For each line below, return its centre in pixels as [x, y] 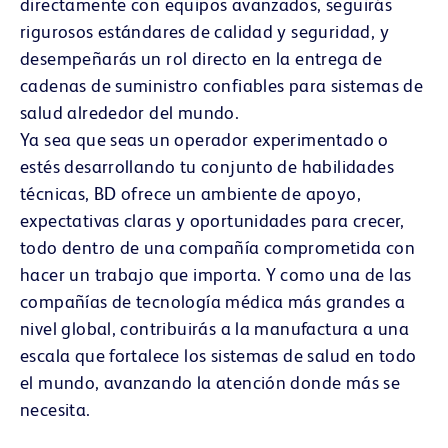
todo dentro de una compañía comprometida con [218, 247]
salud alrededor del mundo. [130, 112]
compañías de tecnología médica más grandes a [213, 301]
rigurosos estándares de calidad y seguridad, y [204, 31]
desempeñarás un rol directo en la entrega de [201, 58]
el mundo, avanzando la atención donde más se [210, 382]
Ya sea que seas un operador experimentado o [204, 139]
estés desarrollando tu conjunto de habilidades [207, 166]
